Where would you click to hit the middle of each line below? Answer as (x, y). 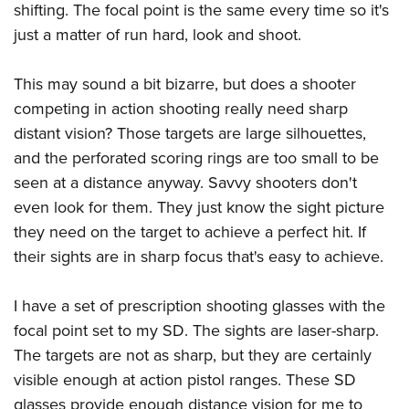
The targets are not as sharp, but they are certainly (193, 356)
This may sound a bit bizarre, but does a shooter (185, 84)
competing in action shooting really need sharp (181, 109)
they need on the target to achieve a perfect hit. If (190, 232)
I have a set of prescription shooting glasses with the (199, 306)
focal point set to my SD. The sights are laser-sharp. (196, 331)
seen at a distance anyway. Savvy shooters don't (185, 183)
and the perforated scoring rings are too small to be (196, 158)
